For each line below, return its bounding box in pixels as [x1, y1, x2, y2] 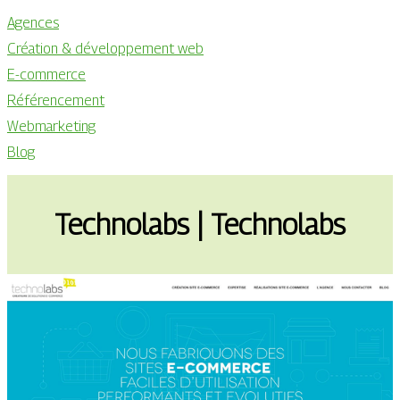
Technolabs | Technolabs [54, 207, 346, 242]
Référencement [7, 92, 104, 109]
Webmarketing [7, 118, 96, 135]
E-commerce [7, 66, 86, 83]
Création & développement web [7, 40, 204, 57]
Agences [7, 14, 59, 31]
